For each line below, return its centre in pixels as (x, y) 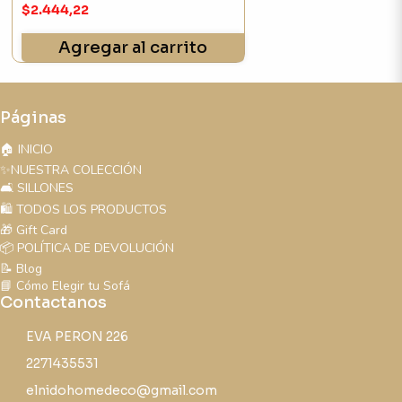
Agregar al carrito (132, 48)
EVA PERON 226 (77, 337)
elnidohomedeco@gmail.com (122, 391)
